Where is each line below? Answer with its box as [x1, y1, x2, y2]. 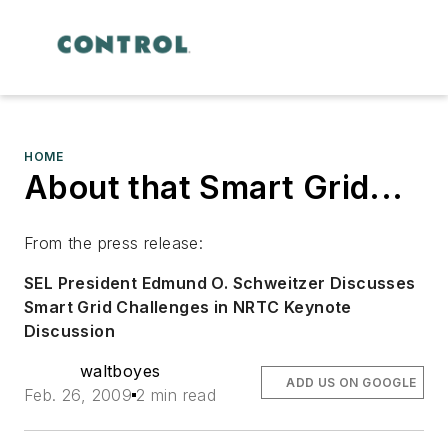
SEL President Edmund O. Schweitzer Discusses [24, 272, 416, 293]
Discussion [24, 320, 116, 341]
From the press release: [24, 232, 204, 253]
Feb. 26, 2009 [24, 384, 133, 405]
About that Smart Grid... [24, 167, 404, 207]
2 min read [136, 384, 217, 405]
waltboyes [79, 360, 161, 381]
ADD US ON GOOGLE [286, 374, 417, 390]
